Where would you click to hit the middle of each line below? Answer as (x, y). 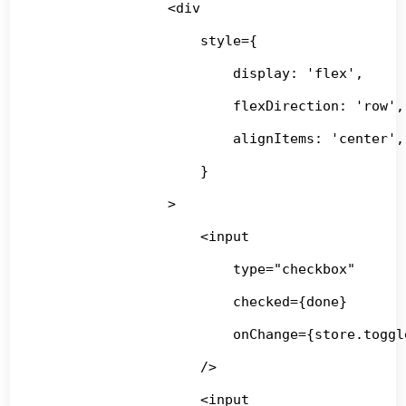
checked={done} (193, 301)
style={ (148, 40)
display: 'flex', (201, 73)
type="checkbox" (197, 269)
